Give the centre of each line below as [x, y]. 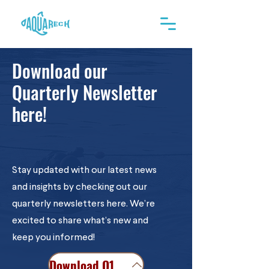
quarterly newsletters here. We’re [83, 204]
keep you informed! [53, 238]
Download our [62, 71]
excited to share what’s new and [80, 221]
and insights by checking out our [80, 187]
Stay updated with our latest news [84, 171]
